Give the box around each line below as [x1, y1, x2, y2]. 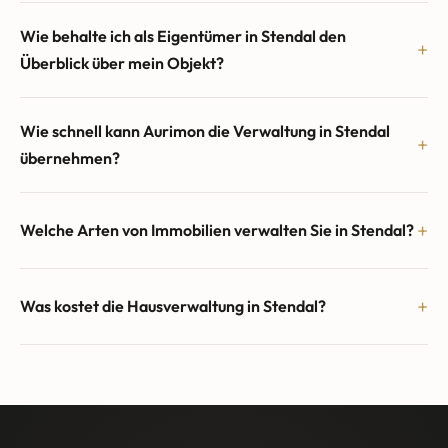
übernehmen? [20, 147, 120, 168]
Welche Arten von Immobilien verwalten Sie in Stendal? [20, 219, 414, 240]
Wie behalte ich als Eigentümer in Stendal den [20, 25, 346, 46]
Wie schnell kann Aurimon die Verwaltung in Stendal [20, 120, 390, 141]
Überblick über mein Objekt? [20, 52, 224, 73]
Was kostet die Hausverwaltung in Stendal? [20, 295, 326, 316]
